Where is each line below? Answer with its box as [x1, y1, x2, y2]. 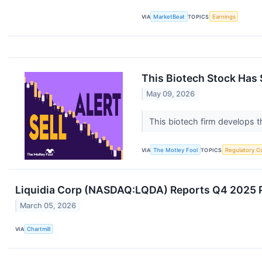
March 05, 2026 [20, 201, 77, 211]
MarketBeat [153, 13, 185, 20]
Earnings [212, 13, 236, 20]
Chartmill [27, 225, 51, 232]
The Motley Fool [153, 146, 198, 153]
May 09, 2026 [146, 89, 195, 99]
